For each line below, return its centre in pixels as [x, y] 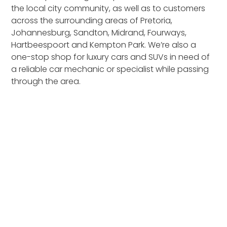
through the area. [46, 81]
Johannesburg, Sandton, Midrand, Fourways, [99, 32]
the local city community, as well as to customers [108, 8]
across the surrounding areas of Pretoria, [92, 20]
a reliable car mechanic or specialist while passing [110, 69]
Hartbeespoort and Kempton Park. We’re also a [104, 45]
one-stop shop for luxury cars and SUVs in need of [111, 57]
